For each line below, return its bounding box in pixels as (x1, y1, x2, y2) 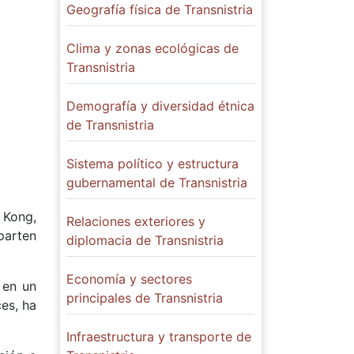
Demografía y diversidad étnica (66, 98, 254, 114)
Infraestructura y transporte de (66, 329, 251, 345)
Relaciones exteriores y (66, 213, 205, 229)
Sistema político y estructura (66, 156, 239, 171)
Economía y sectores (66, 271, 192, 287)
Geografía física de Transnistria (66, 2, 253, 17)
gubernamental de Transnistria (66, 175, 247, 190)
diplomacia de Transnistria (66, 232, 224, 248)
